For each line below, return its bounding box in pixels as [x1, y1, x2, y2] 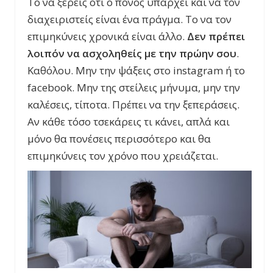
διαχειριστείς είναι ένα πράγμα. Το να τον [27, 12, 232, 26]
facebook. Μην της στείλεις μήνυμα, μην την [27, 80, 240, 94]
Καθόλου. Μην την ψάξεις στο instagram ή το [27, 63, 245, 77]
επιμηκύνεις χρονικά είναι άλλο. [27, 29, 187, 43]
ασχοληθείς [80, 46, 142, 60]
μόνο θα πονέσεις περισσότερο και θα [27, 131, 211, 146]
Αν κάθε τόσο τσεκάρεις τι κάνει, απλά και [27, 114, 230, 129]
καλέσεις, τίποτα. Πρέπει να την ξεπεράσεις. [27, 97, 239, 112]
